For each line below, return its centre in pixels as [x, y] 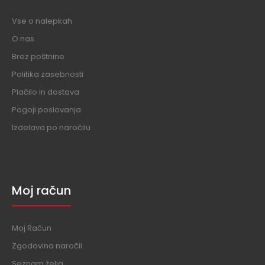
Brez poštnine [38, 56]
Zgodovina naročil [47, 246]
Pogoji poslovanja [46, 110]
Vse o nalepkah [42, 21]
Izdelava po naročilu [51, 127]
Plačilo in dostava [46, 92]
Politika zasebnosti [48, 74]
